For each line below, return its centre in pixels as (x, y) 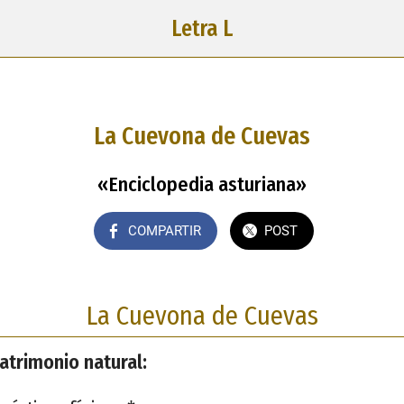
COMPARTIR (164, 230)
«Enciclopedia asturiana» (202, 184)
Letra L (202, 28)
